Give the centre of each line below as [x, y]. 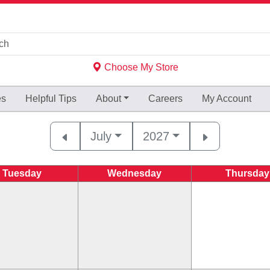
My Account [227, 99]
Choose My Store [140, 67]
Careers [166, 99]
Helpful [42, 99]
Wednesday [134, 173]
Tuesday [22, 173]
